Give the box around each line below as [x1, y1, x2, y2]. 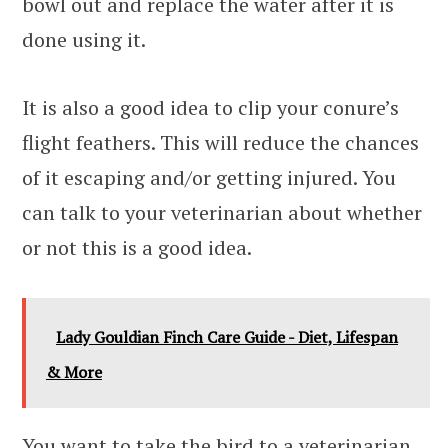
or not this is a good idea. [22, 234, 252, 262]
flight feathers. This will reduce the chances [22, 129, 419, 157]
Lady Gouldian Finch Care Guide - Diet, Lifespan [56, 326, 398, 349]
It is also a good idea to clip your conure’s [22, 94, 399, 122]
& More [46, 361, 102, 384]
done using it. [22, 26, 146, 54]
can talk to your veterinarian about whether [22, 199, 422, 227]
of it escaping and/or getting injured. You [22, 164, 396, 192]
